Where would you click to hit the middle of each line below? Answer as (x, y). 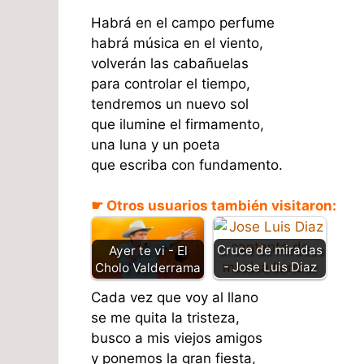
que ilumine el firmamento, (178, 124)
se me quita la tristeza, (165, 317)
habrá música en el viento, (177, 43)
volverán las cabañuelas (170, 63)
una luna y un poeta (156, 144)
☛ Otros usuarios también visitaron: (214, 206)
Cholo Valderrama (148, 267)
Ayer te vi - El (148, 250)
